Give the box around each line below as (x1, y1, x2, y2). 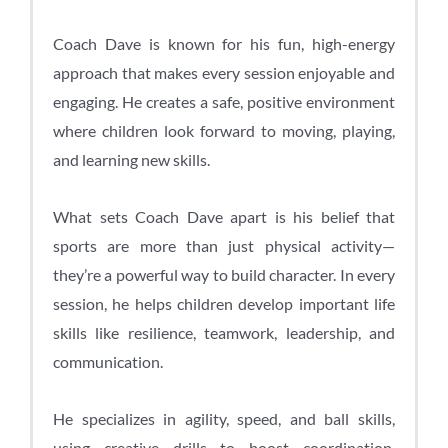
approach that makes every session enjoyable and (53, 62, 395, 82)
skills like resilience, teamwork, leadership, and (53, 322, 395, 342)
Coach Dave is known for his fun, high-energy (53, 33, 395, 53)
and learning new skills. (53, 149, 210, 169)
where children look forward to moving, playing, (53, 120, 395, 140)
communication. (53, 351, 163, 371)
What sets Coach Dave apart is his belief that (53, 206, 395, 226)
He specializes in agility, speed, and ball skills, (53, 408, 395, 428)
